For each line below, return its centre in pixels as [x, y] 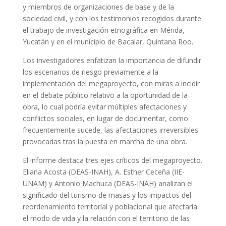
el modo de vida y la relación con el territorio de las [106, 218]
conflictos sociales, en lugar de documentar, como [105, 119]
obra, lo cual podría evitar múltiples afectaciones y [104, 107]
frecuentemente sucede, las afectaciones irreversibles [110, 130]
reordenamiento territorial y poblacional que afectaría [110, 207]
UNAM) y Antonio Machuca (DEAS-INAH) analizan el [107, 184]
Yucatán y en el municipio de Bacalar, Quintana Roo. [108, 42]
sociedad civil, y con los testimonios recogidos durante [112, 19]
